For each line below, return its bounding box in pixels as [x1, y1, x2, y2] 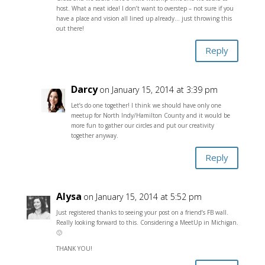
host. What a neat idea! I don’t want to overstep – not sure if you [56, 4, 234, 12]
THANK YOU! [56, 244, 92, 253]
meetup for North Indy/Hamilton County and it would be [70, 111, 230, 119]
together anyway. [70, 131, 118, 140]
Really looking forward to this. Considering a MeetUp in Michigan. [56, 218, 238, 227]
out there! [56, 24, 84, 33]
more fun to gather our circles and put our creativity [70, 121, 214, 130]
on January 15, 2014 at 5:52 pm [83, 190, 202, 202]
